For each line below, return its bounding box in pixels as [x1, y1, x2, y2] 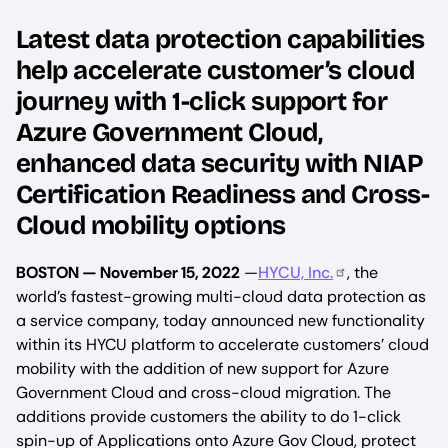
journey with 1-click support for [16, 86, 388, 118]
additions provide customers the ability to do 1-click [16, 406, 401, 428]
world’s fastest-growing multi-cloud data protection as [16, 286, 426, 308]
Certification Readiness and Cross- [16, 179, 430, 211]
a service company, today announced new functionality [16, 310, 425, 332]
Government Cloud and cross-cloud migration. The [16, 382, 391, 404]
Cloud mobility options [16, 210, 286, 242]
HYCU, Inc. [258, 262, 333, 284]
